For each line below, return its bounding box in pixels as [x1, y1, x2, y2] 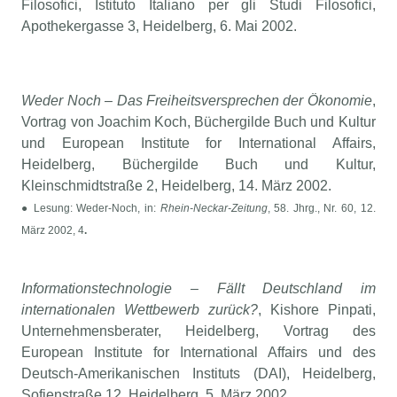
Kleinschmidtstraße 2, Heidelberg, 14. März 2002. [21, 178, 332, 194]
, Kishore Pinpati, [258, 302, 376, 318]
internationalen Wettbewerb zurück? [21, 302, 258, 318]
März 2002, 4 [21, 224, 85, 237]
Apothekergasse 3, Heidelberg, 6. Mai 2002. [21, 19, 298, 35]
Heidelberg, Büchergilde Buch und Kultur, [21, 157, 376, 173]
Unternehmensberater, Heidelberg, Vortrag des [21, 323, 376, 339]
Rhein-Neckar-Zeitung [160, 202, 268, 215]
